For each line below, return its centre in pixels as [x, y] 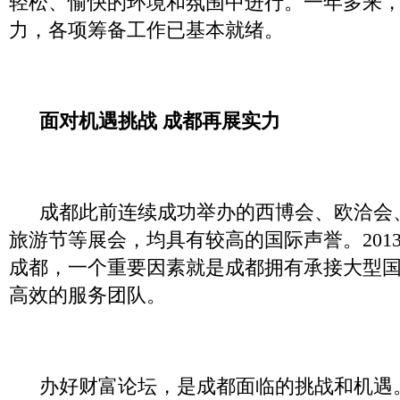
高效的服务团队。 [87, 295]
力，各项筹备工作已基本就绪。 [146, 30]
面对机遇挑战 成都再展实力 [157, 121]
